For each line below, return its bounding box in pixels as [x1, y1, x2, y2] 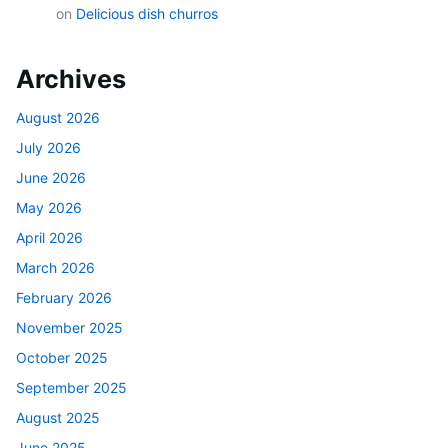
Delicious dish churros [76, 5, 218, 23]
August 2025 [16, 409, 100, 427]
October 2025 [16, 349, 108, 367]
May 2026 [16, 199, 82, 217]
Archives [16, 63, 126, 94]
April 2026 [16, 229, 83, 247]
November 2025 [16, 319, 123, 337]
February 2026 [16, 289, 112, 307]
